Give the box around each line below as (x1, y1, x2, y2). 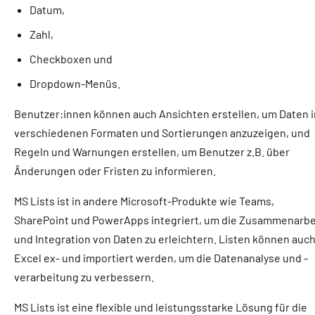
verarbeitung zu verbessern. (14, 270, 154, 283)
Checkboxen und (30, 52, 113, 65)
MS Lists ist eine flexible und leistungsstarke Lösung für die (14, 300, 307, 314)
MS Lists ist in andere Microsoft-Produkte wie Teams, (14, 194, 274, 207)
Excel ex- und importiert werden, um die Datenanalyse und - (14, 251, 308, 264)
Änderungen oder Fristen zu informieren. (14, 164, 216, 177)
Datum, (30, 3, 65, 16)
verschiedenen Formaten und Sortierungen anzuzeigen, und (14, 126, 310, 139)
